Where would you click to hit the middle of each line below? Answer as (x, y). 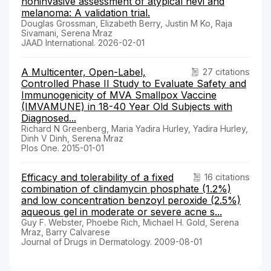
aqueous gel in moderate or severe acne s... (122, 211)
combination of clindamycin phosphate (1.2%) (126, 188)
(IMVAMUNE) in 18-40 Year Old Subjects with (127, 106)
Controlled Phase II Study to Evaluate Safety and (134, 83)
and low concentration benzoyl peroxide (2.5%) (131, 200)
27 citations (226, 71)
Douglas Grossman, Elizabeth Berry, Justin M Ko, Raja (127, 23)
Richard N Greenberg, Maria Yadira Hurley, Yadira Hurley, (135, 128)
